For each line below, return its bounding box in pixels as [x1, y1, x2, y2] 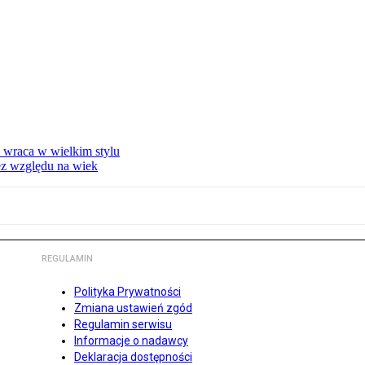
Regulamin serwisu [74, 318, 172, 332]
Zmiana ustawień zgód [74, 301, 192, 315]
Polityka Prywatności [74, 285, 181, 299]
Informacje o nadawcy [74, 334, 188, 348]
